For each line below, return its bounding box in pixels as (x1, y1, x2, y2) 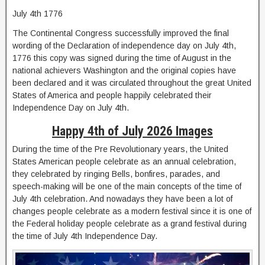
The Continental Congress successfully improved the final (12, 28, 229, 38)
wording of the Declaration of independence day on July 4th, (12, 41, 236, 50)
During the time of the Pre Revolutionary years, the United (12, 144, 228, 154)
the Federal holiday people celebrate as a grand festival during (12, 219, 247, 228)
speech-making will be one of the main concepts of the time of (12, 182, 241, 191)
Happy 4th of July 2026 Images (52, 124, 213, 138)
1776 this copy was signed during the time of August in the (12, 53, 231, 63)
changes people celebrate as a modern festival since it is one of (12, 206, 251, 216)
